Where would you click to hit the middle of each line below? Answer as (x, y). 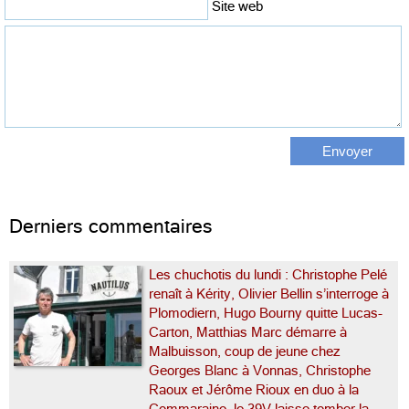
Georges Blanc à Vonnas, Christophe (260, 370)
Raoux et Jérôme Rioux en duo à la (254, 389)
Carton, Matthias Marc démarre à (248, 332)
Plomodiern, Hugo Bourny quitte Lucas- (266, 313)
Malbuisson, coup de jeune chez (245, 351)
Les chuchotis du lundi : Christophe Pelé (268, 274)
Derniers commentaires (111, 226)
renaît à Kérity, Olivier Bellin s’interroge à (269, 294)
